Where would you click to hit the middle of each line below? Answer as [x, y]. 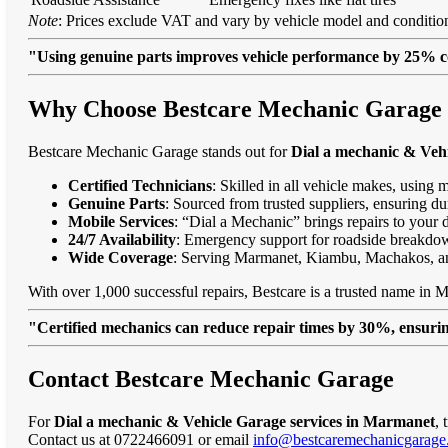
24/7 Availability [122, 239]
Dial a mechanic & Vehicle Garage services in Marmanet [244, 422]
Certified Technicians [140, 185]
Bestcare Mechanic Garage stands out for [159, 151]
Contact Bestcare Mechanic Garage [211, 379]
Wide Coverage [120, 257]
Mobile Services [121, 221]
